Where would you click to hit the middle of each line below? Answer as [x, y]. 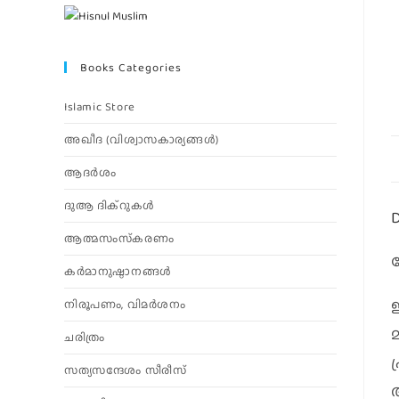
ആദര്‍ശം [90, 172]
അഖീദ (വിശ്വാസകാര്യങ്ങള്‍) [142, 139]
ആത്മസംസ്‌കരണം [119, 238]
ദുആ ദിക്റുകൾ [110, 205]
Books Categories [131, 67]
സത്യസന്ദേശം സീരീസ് [126, 370]
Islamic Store [100, 106]
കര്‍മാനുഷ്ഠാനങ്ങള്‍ [118, 271]
